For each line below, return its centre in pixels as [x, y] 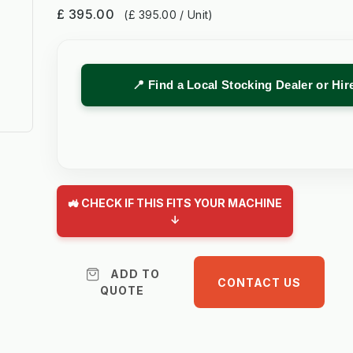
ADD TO [135, 274]
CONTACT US [260, 282]
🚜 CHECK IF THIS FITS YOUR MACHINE [175, 203]
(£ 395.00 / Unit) [169, 15]
